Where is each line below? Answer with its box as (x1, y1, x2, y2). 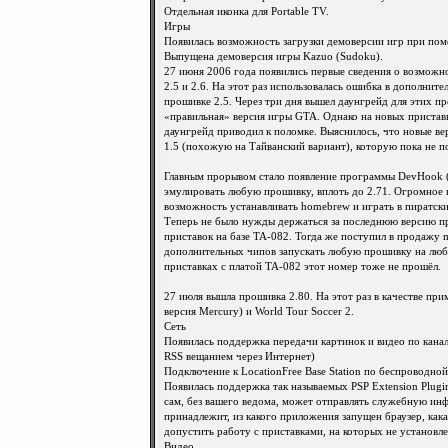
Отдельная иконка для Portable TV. (164, 6, 329, 17)
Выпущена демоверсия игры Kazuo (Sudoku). (164, 51, 383, 62)
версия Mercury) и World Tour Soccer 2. (164, 306, 354, 317)
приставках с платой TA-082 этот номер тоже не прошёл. (164, 261, 441, 272)
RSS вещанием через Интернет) (164, 351, 315, 362)
